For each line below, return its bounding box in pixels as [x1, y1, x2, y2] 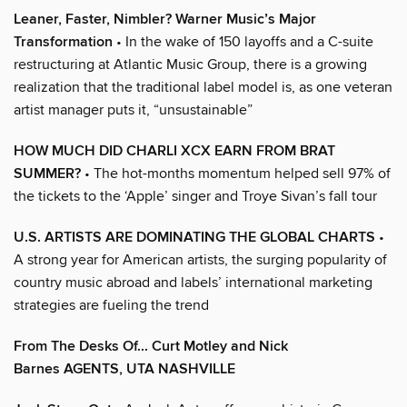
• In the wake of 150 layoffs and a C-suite [113, 32, 373, 51]
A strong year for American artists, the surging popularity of [14, 250, 387, 269]
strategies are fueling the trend [14, 295, 209, 314]
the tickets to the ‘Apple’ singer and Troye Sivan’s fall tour [14, 186, 377, 205]
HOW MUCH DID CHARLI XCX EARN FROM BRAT [14, 141, 335, 161]
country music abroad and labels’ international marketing [14, 273, 372, 292]
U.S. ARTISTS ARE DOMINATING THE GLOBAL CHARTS [14, 227, 375, 247]
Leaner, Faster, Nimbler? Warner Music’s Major [14, 9, 316, 29]
